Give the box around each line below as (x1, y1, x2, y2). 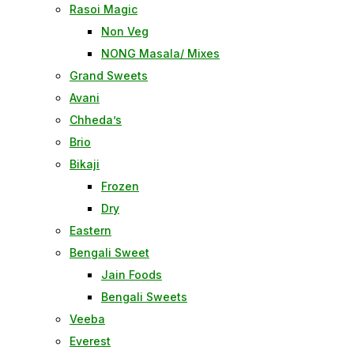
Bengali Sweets (101, 290, 187, 303)
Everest (70, 334, 111, 348)
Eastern (70, 224, 111, 237)
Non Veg (101, 24, 149, 38)
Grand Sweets (70, 69, 148, 82)
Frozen (101, 179, 139, 193)
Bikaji (70, 157, 100, 171)
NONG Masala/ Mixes (101, 47, 220, 60)
